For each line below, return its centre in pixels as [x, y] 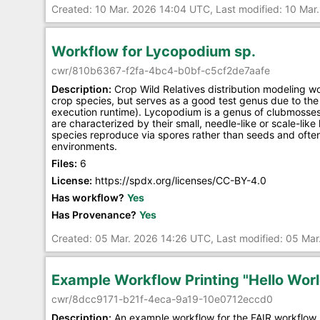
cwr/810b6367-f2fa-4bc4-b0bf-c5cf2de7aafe [161, 70]
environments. [84, 146]
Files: [64, 163]
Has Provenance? [94, 214]
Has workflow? [88, 197]
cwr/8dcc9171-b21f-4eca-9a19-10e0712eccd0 [162, 299]
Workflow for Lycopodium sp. [154, 51]
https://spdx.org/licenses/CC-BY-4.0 [181, 180]
